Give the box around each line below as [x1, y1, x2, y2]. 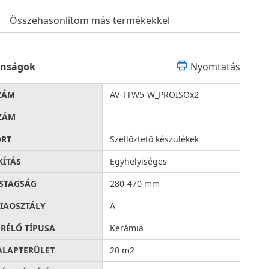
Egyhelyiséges [110, 156, 168, 167]
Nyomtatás [190, 60, 240, 73]
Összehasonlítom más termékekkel [9, 14, 170, 27]
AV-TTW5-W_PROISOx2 [110, 89, 199, 100]
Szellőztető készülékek [110, 133, 199, 145]
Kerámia [110, 222, 144, 234]
